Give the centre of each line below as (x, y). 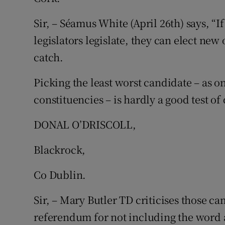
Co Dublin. (60, 175)
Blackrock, (60, 149)
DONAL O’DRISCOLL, (85, 124)
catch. (49, 57)
